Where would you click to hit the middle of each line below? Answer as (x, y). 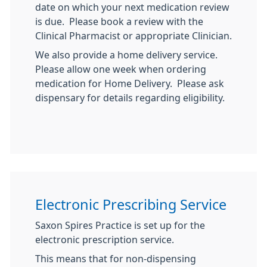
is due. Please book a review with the (119, 21)
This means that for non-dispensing (116, 259)
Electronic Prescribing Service (131, 205)
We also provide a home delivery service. (128, 55)
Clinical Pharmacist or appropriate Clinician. (133, 36)
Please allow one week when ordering (121, 69)
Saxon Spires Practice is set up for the (120, 225)
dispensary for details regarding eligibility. (130, 98)
